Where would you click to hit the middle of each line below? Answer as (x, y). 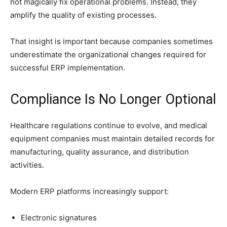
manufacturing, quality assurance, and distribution (100, 152)
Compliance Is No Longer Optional (113, 100)
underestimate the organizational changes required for (108, 55)
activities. (27, 165)
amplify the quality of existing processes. (83, 15)
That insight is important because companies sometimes (111, 42)
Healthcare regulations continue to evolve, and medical (109, 126)
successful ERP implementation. (68, 68)
